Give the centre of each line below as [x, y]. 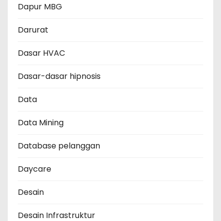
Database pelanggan [59, 146]
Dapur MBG [40, 7]
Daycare [35, 169]
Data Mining [41, 123]
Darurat [33, 30]
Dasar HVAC [41, 53]
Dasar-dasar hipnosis [59, 76]
